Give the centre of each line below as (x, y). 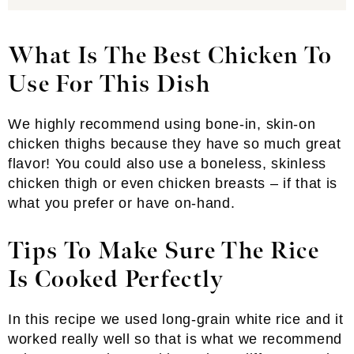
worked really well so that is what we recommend (175, 339)
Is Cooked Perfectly (116, 280)
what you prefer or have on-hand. (122, 203)
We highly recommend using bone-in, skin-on (162, 124)
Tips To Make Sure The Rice (164, 251)
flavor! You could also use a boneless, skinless (167, 164)
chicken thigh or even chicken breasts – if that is (173, 183)
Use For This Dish (109, 85)
